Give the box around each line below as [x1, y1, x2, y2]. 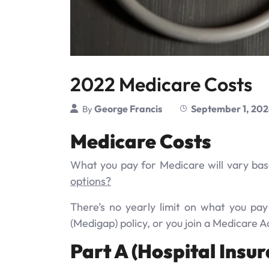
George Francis [94, 102, 162, 115]
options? [70, 174, 111, 188]
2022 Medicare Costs [70, 71, 252, 96]
